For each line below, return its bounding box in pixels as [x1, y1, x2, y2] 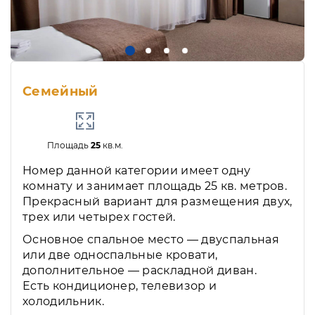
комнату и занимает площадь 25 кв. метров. [22, 179, 288, 193]
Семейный [22, 83, 98, 99]
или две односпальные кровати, [22, 247, 218, 262]
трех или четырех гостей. [22, 210, 176, 224]
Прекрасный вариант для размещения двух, [22, 194, 292, 208]
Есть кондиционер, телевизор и [22, 278, 217, 292]
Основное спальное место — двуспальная [22, 232, 279, 246]
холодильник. [22, 294, 104, 308]
